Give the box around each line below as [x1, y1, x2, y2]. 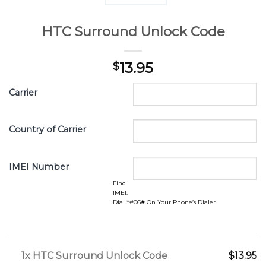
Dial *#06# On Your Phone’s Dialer [113, 198, 216, 206]
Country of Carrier [9, 124, 86, 135]
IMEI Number [9, 161, 69, 172]
